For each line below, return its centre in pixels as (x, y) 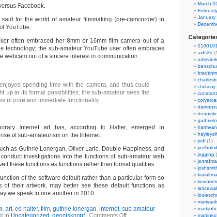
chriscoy (207, 86)
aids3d (205, 53)
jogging (206, 154)
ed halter (26, 209)
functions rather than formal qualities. (107, 164)
